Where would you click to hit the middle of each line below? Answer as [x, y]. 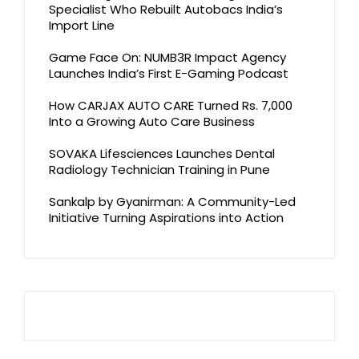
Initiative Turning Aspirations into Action [166, 218]
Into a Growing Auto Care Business [152, 122]
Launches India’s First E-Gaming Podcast [169, 74]
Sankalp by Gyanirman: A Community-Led [172, 202]
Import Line [82, 26]
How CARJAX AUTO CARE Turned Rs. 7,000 [171, 106]
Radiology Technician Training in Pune [159, 170]
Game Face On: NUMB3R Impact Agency [167, 58]
